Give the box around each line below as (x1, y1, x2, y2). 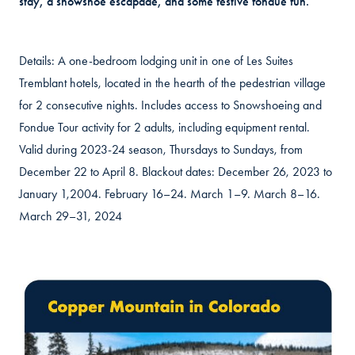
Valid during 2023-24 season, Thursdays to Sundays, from (19, 142, 303, 158)
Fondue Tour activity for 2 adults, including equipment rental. (19, 120, 310, 136)
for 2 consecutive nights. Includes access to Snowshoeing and (19, 97, 322, 113)
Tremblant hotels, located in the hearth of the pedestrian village (19, 75, 326, 91)
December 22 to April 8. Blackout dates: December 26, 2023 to (19, 164, 332, 180)
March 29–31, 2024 (19, 208, 122, 224)
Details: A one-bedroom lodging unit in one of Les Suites (19, 53, 293, 69)
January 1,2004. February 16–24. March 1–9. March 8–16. (19, 186, 320, 202)
